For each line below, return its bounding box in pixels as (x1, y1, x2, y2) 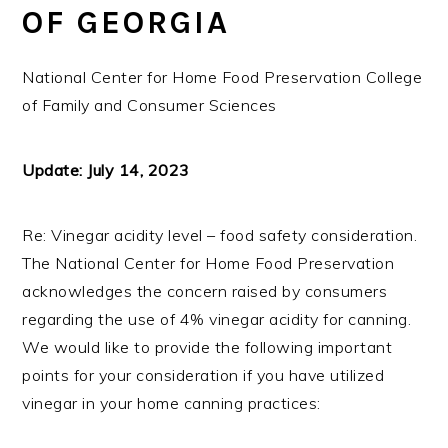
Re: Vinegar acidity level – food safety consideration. (22, 224, 418, 245)
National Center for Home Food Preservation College (22, 66, 423, 87)
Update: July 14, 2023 (22, 159, 190, 180)
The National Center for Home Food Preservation (22, 252, 395, 273)
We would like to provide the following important (22, 336, 393, 357)
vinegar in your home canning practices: (22, 392, 321, 413)
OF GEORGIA (22, 3, 231, 41)
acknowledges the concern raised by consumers (22, 280, 388, 301)
